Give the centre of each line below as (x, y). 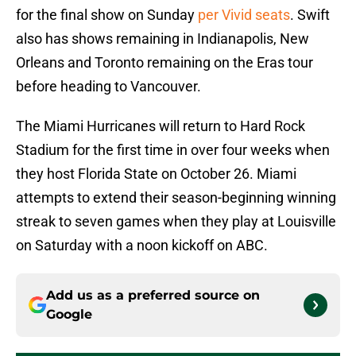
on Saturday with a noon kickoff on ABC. (142, 246)
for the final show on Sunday (107, 15)
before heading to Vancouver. (108, 87)
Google (69, 315)
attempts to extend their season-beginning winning (176, 198)
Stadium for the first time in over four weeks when (173, 150)
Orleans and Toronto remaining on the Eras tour (164, 63)
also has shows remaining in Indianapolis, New (163, 39)
